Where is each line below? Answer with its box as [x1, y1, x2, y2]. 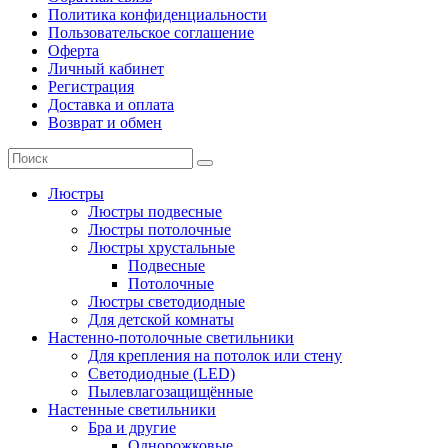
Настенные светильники [48, 400, 216, 418]
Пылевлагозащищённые [88, 382, 253, 400]
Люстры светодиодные [88, 292, 245, 310]
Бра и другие [88, 418, 176, 436]
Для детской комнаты [88, 310, 234, 328]
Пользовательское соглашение [48, 23, 254, 41]
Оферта [48, 41, 99, 59]
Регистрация [48, 77, 134, 95]
